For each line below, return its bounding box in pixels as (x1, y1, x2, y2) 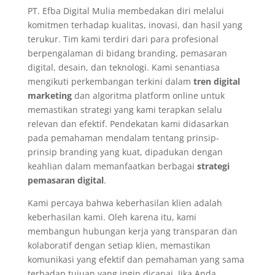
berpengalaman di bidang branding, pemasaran (27, 47, 227, 59)
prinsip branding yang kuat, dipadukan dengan (27, 146, 223, 158)
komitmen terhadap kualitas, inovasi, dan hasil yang (27, 19, 242, 31)
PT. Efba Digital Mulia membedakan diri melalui (27, 5, 224, 17)
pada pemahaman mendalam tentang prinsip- (27, 132, 219, 144)
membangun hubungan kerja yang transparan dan (27, 225, 238, 237)
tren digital (193, 76, 240, 87)
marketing (27, 90, 72, 101)
